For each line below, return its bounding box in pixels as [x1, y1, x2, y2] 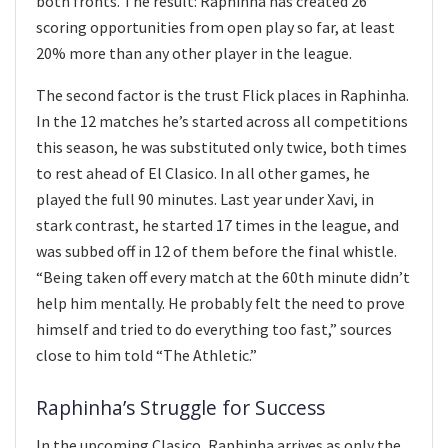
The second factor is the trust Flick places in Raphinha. [36, 85, 409, 106]
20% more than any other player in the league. [36, 43, 352, 64]
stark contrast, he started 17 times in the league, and [36, 215, 399, 236]
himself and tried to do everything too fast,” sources [36, 319, 392, 340]
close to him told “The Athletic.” [36, 345, 257, 366]
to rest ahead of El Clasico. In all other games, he [36, 163, 370, 184]
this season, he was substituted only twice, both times [36, 137, 407, 158]
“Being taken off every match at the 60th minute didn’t [36, 267, 410, 288]
